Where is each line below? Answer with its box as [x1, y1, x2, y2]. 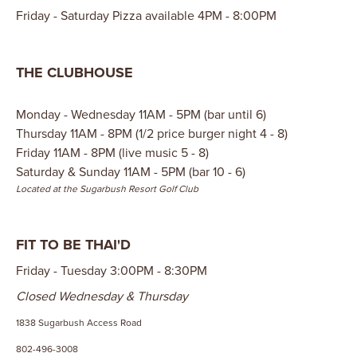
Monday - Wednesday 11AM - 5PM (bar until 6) [16, 105, 266, 124]
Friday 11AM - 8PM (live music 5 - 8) [16, 143, 209, 162]
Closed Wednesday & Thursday [16, 287, 188, 305]
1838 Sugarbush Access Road [16, 316, 142, 330]
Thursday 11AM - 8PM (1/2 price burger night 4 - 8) [16, 124, 288, 143]
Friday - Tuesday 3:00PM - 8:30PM [16, 261, 207, 280]
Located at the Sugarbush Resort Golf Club [16, 182, 198, 196]
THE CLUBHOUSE [16, 62, 133, 83]
